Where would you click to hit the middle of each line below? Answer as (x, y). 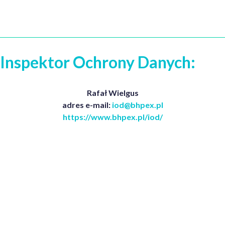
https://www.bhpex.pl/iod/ (113, 117)
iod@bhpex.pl (137, 105)
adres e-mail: (87, 105)
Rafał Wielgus (113, 93)
